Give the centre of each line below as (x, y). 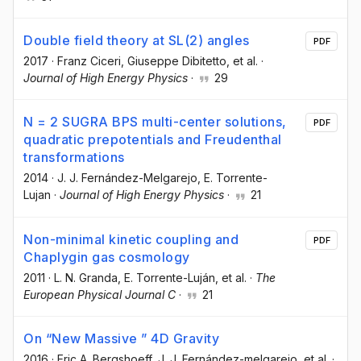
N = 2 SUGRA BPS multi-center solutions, (155, 122)
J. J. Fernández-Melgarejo (127, 178)
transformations (74, 158)
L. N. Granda (86, 277)
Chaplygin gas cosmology (107, 257)
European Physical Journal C (100, 294)
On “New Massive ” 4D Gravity (121, 338)
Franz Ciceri (89, 61)
